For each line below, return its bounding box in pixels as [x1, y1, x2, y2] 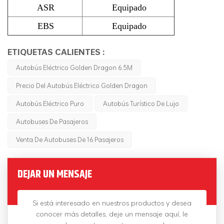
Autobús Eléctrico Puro [16, 98, 84, 108]
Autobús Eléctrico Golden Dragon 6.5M [16, 62, 132, 72]
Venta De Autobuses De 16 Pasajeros [16, 134, 123, 144]
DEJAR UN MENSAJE [17, 165, 92, 181]
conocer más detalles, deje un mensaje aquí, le [36, 208, 188, 219]
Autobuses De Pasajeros [16, 116, 88, 126]
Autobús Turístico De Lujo [103, 98, 179, 108]
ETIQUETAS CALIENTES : [7, 45, 104, 58]
